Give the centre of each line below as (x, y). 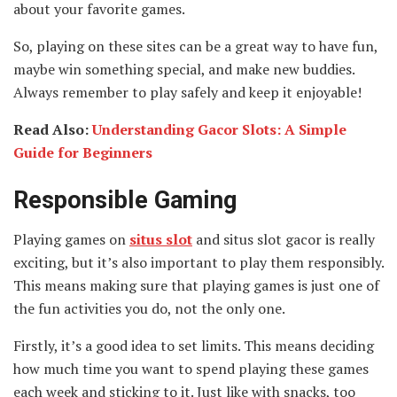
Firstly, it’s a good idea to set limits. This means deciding (194, 346)
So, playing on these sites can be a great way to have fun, (195, 46)
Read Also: (53, 129)
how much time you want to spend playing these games (191, 369)
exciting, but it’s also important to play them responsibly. (198, 263)
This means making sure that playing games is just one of (196, 286)
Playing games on (71, 240)
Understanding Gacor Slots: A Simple (219, 129)
